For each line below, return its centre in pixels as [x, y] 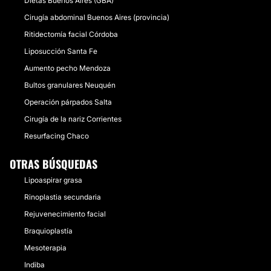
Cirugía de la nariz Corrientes [73, 119]
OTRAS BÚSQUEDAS [54, 164]
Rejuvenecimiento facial [65, 214]
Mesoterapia [45, 248]
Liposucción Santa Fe [61, 51]
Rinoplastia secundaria [63, 197]
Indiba [34, 265]
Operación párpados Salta [68, 102]
